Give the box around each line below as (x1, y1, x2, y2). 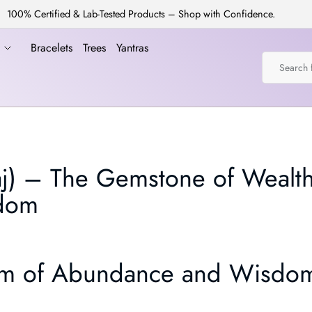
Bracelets (30, 40, 72, 56)
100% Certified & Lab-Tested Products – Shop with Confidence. (6, 7, 275, 21)
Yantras (116, 40, 148, 56)
